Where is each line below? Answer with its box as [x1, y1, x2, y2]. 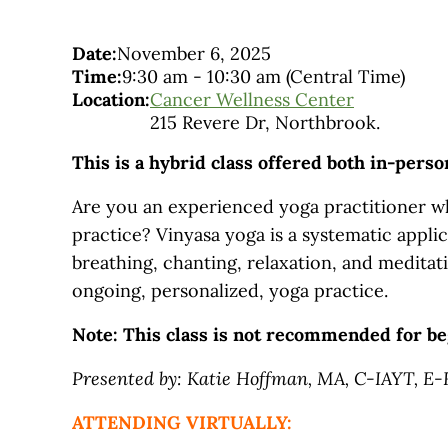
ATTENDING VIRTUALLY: [72, 411, 297, 435]
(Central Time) [286, 65, 405, 89]
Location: [72, 88, 150, 112]
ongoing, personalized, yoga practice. [72, 279, 388, 303]
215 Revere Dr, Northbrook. [150, 111, 380, 135]
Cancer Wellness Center [150, 88, 354, 112]
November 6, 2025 [117, 42, 271, 66]
